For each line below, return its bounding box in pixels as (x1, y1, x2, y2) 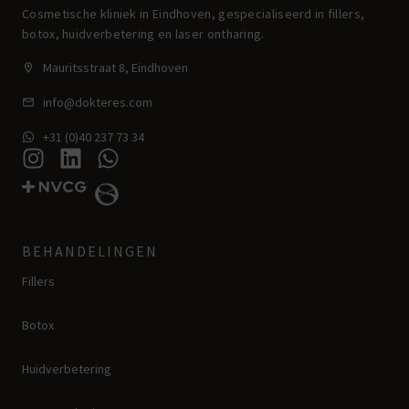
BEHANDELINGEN (22, 241, 158, 260)
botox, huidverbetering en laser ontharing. (22, 26, 267, 43)
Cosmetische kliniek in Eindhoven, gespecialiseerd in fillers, (22, 5, 365, 23)
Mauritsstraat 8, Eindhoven (42, 58, 188, 76)
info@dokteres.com (42, 93, 152, 110)
